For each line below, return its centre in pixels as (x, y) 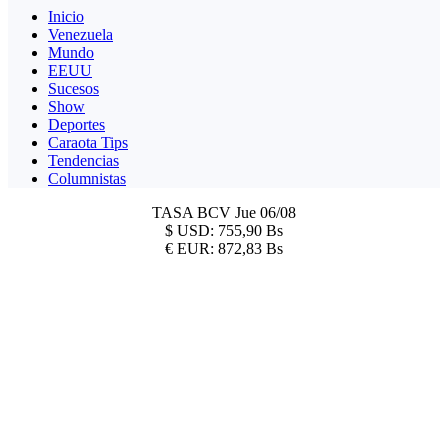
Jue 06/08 (265, 212)
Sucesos (73, 88)
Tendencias (83, 160)
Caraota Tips (88, 142)
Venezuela (80, 34)
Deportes (76, 124)
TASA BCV (193, 212)
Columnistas (87, 178)
